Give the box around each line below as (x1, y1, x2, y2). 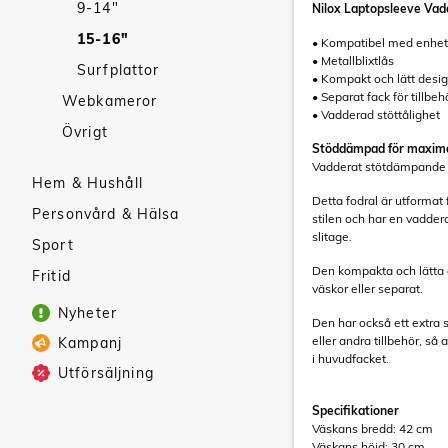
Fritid (32, 267, 71, 285)
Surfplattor (77, 61, 160, 79)
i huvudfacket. (312, 351, 389, 366)
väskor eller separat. (312, 281, 423, 296)
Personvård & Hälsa (32, 205, 180, 223)
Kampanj (58, 334, 122, 352)
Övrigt (62, 123, 108, 141)
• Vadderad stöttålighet (312, 107, 440, 122)
